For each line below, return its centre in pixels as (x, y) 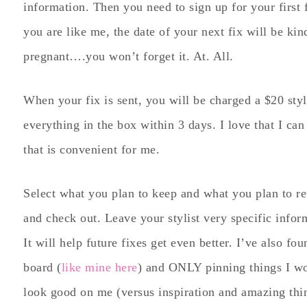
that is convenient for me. (91, 150)
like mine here (99, 268)
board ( (42, 268)
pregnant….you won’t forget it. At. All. (128, 57)
